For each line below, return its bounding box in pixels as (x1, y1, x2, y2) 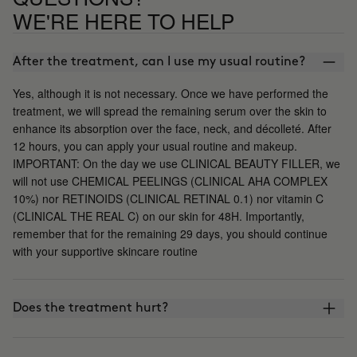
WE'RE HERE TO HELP (13, 6, 234, 36)
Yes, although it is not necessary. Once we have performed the (13, 85, 328, 102)
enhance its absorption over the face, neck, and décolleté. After (13, 120, 331, 137)
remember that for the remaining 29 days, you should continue (13, 226, 328, 242)
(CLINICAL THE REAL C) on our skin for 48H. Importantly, (13, 208, 304, 225)
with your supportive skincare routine (13, 243, 198, 260)
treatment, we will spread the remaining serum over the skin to (13, 103, 327, 120)
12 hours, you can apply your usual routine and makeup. (13, 138, 297, 155)
